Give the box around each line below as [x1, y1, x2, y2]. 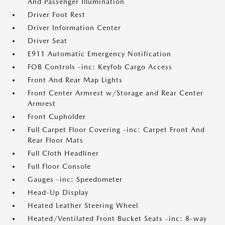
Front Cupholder [28, 113, 86, 121]
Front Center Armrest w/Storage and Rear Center [28, 89, 203, 97]
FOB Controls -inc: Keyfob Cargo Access [28, 63, 172, 71]
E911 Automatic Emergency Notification [28, 50, 171, 58]
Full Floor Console [28, 162, 91, 170]
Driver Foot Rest [28, 11, 85, 19]
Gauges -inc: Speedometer [28, 175, 123, 183]
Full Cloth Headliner [28, 149, 99, 157]
